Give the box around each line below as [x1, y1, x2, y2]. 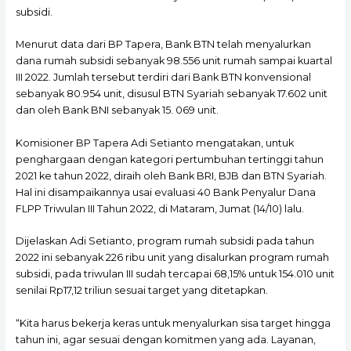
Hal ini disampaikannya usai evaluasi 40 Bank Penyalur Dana [15, 186, 316, 198]
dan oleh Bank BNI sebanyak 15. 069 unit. [15, 104, 219, 117]
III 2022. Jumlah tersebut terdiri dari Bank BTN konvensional [15, 71, 311, 84]
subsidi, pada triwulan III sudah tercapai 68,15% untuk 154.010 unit [15, 268, 335, 280]
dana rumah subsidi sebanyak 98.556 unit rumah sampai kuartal [15, 55, 332, 67]
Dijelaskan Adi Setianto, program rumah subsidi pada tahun [15, 235, 314, 248]
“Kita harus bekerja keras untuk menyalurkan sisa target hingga [15, 317, 331, 329]
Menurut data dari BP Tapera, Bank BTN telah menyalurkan [15, 38, 311, 51]
